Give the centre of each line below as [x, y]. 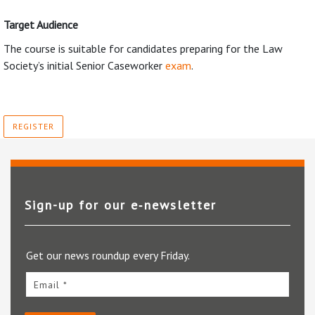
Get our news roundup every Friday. [108, 255]
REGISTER [33, 126]
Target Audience [41, 24]
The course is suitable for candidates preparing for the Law [143, 48]
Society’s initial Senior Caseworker [84, 65]
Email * [51, 284]
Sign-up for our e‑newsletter [121, 205]
